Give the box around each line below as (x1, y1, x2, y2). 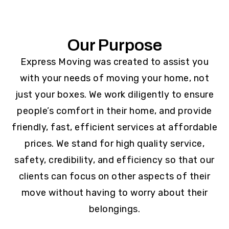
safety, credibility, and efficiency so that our (14, 154, 215, 166)
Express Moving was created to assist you (20, 56, 209, 67)
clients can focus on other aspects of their (18, 170, 211, 182)
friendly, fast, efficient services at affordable (12, 121, 217, 133)
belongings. (88, 203, 141, 215)
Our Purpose (67, 36, 162, 54)
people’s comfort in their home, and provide (17, 105, 212, 117)
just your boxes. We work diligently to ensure (15, 88, 214, 100)
